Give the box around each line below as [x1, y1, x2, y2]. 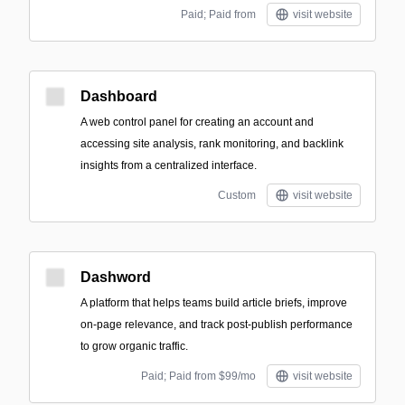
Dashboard [80, 89, 157, 104]
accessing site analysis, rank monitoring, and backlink [80, 137, 344, 150]
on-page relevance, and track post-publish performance [80, 318, 353, 331]
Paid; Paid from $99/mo [141, 370, 256, 382]
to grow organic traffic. [80, 340, 188, 353]
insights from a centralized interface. [80, 159, 257, 172]
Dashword [80, 269, 151, 285]
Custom [218, 189, 256, 202]
